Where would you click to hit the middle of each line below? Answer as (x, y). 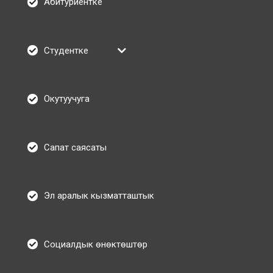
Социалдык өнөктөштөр (96, 244)
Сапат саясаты (75, 147)
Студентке (66, 50)
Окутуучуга (67, 99)
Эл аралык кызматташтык (99, 196)
